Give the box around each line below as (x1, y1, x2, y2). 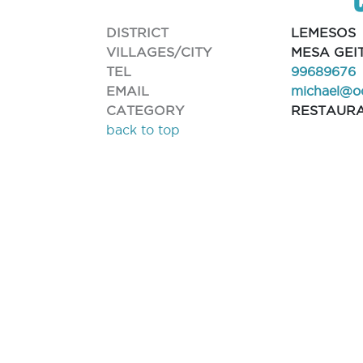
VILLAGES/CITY (106, 44, 212, 59)
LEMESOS (291, 25, 357, 40)
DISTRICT (106, 24, 169, 40)
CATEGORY (106, 102, 185, 117)
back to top (106, 122, 181, 137)
